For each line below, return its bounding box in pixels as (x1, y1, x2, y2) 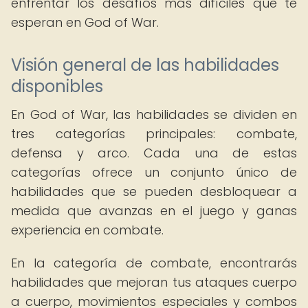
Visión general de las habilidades (11, 54, 279, 76)
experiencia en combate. (11, 221, 164, 239)
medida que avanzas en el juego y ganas (11, 202, 297, 219)
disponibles (11, 75, 103, 98)
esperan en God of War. (11, 14, 159, 31)
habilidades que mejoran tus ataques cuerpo (11, 274, 297, 291)
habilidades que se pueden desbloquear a (11, 183, 297, 200)
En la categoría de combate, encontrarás (11, 254, 297, 272)
